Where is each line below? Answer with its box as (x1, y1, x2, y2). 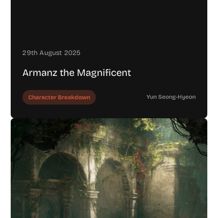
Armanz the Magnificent (22, 67, 131, 79)
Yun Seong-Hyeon (146, 93, 196, 101)
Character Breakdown (28, 94, 91, 101)
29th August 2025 (22, 49, 81, 57)
